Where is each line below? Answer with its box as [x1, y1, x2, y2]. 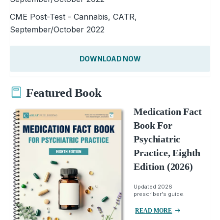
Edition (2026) [134, 161, 193, 172]
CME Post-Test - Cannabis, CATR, [10, 11, 137, 22]
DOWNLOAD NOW [79, 54, 141, 63]
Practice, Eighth [134, 147, 201, 158]
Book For [134, 119, 172, 131]
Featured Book [26, 86, 102, 100]
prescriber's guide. [134, 190, 185, 197]
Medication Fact [134, 106, 202, 117]
